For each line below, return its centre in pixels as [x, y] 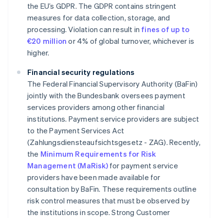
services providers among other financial [96, 107]
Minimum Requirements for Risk [98, 154]
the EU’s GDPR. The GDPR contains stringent [102, 6]
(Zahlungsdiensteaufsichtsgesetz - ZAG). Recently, [114, 142]
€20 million [47, 41]
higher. [38, 53]
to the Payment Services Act [76, 131]
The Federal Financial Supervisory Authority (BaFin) [113, 84]
